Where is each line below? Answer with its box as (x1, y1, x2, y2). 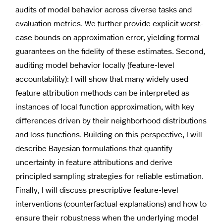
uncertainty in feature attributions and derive (15, 156, 172, 167)
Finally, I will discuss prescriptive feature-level (15, 184, 178, 195)
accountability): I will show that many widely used (15, 73, 188, 84)
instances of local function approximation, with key (15, 101, 194, 111)
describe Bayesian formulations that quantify (15, 142, 172, 153)
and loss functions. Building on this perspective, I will (15, 128, 202, 139)
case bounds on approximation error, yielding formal (15, 31, 200, 42)
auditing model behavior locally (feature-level (15, 59, 174, 70)
